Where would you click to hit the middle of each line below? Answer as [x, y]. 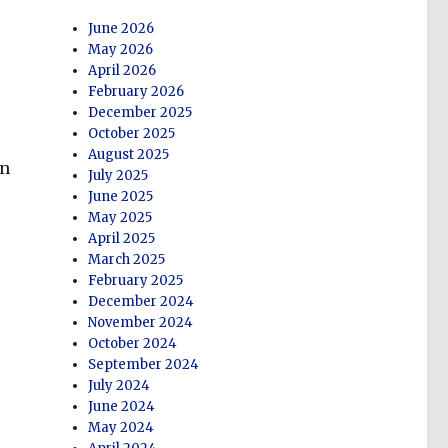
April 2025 [122, 239]
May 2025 [120, 218]
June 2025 [121, 197]
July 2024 [119, 386]
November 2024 [141, 323]
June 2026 [121, 29]
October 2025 [132, 134]
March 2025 [127, 260]
